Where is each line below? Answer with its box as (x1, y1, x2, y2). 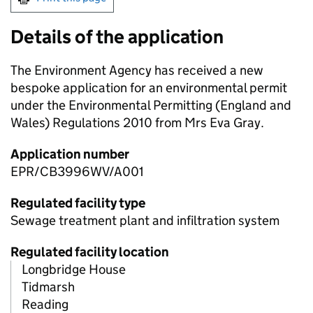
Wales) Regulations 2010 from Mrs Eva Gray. (10, 115, 264, 131)
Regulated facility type (10, 195, 145, 212)
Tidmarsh (22, 279, 75, 296)
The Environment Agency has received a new (10, 62, 263, 79)
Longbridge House (22, 261, 126, 278)
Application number (10, 146, 129, 163)
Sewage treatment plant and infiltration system (10, 212, 279, 229)
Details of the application (10, 25, 224, 49)
